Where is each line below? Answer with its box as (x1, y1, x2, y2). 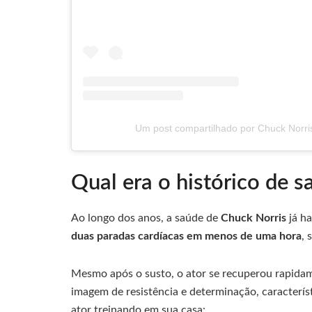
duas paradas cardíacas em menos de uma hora (71, 231, 302, 242)
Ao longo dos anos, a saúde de (71, 212, 221, 224)
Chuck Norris (221, 212, 286, 224)
